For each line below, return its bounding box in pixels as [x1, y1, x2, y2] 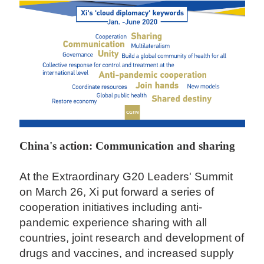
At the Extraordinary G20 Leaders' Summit [19, 170, 233, 183]
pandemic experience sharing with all [19, 216, 207, 229]
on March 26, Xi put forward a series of [19, 186, 214, 199]
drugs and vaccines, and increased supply [19, 247, 235, 260]
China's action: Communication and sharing [19, 140, 239, 153]
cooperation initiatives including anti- [19, 201, 203, 214]
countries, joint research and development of [19, 232, 245, 245]
